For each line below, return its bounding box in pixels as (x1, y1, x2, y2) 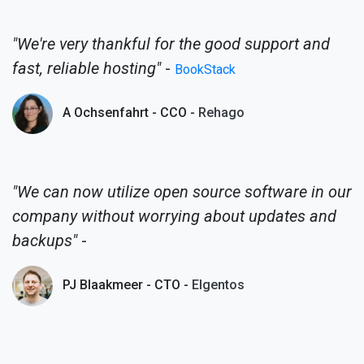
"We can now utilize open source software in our (12, 181, 352, 201)
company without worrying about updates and (12, 206, 336, 226)
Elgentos (192, 276, 245, 292)
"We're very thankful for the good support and (12, 33, 330, 54)
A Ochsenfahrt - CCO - (59, 104, 198, 120)
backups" (12, 230, 77, 250)
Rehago (198, 104, 245, 120)
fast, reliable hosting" (12, 58, 161, 78)
